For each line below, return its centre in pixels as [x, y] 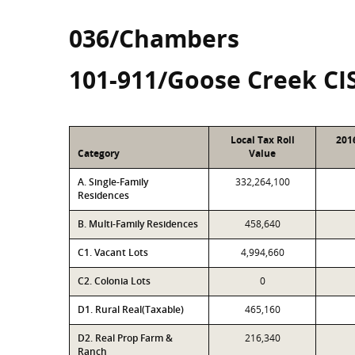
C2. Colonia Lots [114, 281]
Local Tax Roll [262, 140]
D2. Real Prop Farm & [125, 338]
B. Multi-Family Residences [138, 224]
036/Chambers [154, 38]
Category [99, 153]
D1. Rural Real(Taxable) [131, 309]
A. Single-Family [113, 182]
